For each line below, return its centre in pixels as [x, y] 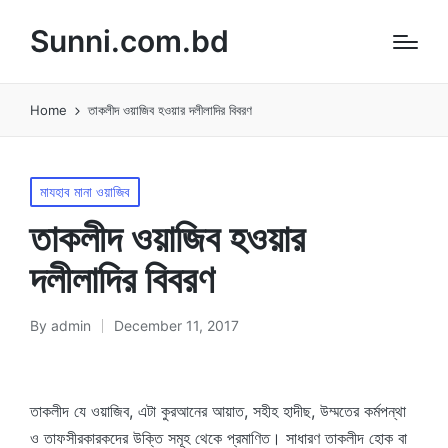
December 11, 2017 [176, 325]
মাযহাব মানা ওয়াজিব [85, 191]
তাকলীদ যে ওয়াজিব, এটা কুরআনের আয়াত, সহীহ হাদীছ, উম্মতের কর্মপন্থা [218, 411]
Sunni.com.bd [129, 41]
